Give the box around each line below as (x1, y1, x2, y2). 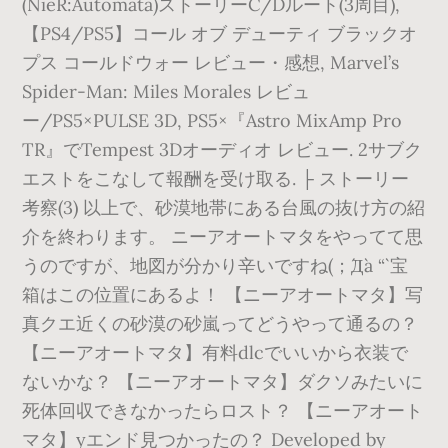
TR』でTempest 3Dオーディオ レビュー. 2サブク (22, 138, 423, 161)
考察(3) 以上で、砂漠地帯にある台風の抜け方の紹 (22, 196, 426, 219)
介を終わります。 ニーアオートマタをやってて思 (22, 225, 424, 248)
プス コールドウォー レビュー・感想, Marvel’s (22, 51, 400, 74)
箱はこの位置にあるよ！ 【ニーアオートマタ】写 (22, 283, 424, 306)
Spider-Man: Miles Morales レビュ (22, 80, 311, 103)
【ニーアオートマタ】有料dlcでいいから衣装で (22, 341, 409, 364)
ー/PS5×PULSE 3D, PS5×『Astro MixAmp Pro (22, 109, 403, 132)
